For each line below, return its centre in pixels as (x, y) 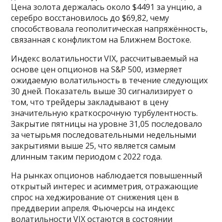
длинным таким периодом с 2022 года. (87, 157)
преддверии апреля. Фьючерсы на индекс (93, 208)
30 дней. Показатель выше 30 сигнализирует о (102, 91)
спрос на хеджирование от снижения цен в (95, 197)
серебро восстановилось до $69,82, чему (90, 18)
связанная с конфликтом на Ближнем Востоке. (101, 40)
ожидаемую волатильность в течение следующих (110, 81)
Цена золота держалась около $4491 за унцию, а (107, 7)
